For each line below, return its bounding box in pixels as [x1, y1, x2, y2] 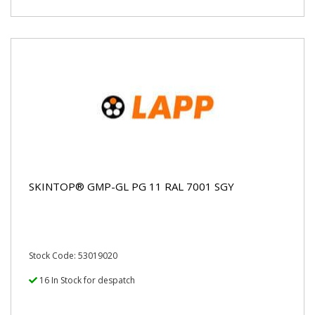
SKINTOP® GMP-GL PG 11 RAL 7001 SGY [29, 179, 234, 193]
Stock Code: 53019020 [29, 250, 117, 262]
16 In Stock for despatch [37, 274, 135, 286]
